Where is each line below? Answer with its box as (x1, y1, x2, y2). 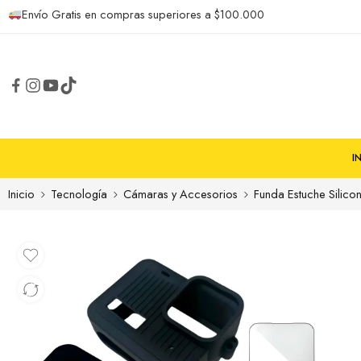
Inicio (8, 185, 35, 203)
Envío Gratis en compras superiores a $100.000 (21, 6, 264, 23)
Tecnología (51, 185, 107, 203)
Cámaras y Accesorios (123, 185, 238, 203)
